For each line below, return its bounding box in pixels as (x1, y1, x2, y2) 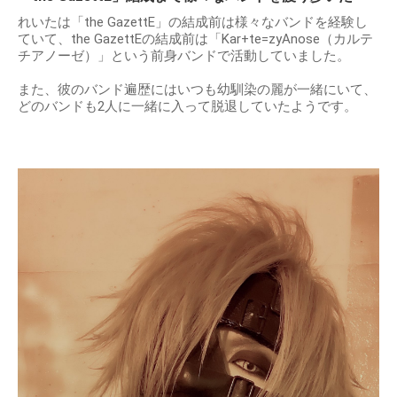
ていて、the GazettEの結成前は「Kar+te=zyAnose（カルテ (18, 30, 373, 47)
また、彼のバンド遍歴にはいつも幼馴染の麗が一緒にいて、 (18, 81, 377, 97)
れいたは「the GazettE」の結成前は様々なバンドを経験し (18, 13, 368, 30)
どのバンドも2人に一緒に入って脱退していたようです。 (18, 97, 357, 114)
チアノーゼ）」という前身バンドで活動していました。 (18, 47, 350, 64)
